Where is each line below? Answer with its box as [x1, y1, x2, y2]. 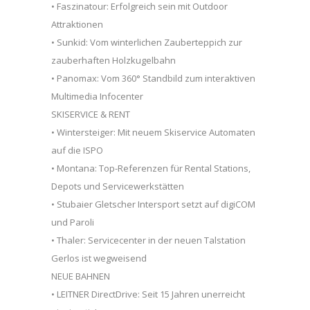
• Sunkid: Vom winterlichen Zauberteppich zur [51, 35, 242, 48]
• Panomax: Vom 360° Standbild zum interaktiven [51, 71, 255, 84]
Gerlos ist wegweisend [51, 251, 147, 264]
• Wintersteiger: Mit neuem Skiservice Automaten [51, 125, 255, 138]
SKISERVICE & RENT [51, 107, 130, 120]
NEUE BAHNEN [51, 269, 110, 282]
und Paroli [51, 215, 94, 228]
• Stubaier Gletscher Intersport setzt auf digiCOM [51, 197, 255, 210]
